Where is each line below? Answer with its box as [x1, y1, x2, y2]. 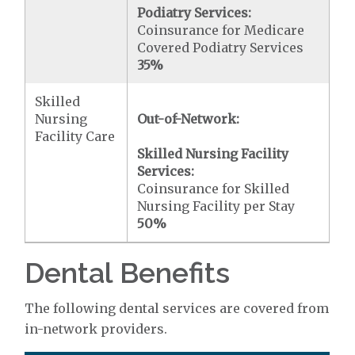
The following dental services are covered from [25, 300, 330, 316]
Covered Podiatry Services [137, 40, 304, 55]
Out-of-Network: [137, 111, 240, 127]
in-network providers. [25, 321, 168, 337]
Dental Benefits [25, 256, 231, 289]
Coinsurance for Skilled [137, 181, 290, 197]
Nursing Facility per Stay [137, 198, 296, 214]
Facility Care [35, 128, 116, 144]
